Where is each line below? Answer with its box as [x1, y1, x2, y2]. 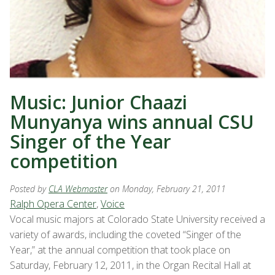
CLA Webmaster [48, 183, 107, 195]
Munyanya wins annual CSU [10, 109, 254, 135]
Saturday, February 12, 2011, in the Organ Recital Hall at [10, 258, 251, 273]
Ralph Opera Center [10, 197, 96, 211]
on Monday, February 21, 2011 [110, 183, 226, 195]
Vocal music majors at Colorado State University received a [10, 212, 265, 227]
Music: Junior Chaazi [10, 90, 187, 115]
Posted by [10, 183, 48, 195]
